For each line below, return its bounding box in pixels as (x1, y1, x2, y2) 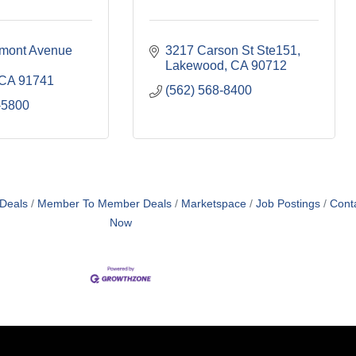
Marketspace (180, 198, 246, 211)
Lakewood (165, 59, 224, 73)
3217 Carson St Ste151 (165, 44, 297, 58)
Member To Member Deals (37, 198, 172, 211)
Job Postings (255, 198, 320, 211)
